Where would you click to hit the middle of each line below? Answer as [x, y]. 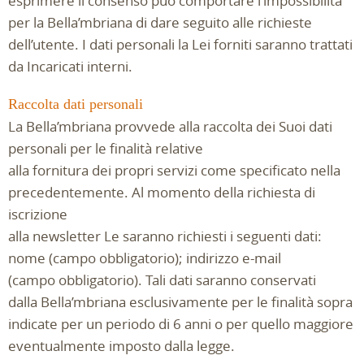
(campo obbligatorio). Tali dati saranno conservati [162, 280]
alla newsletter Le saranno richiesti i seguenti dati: [165, 236]
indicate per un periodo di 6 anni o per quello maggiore [181, 324]
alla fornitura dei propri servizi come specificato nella [174, 170]
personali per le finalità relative [106, 148]
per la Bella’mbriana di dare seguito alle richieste [160, 22]
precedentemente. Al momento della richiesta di [162, 192]
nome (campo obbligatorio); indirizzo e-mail [145, 258]
